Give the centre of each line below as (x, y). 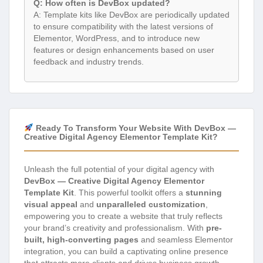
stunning (204, 193)
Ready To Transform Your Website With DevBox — (134, 128)
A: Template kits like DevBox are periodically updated (131, 14)
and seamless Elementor (186, 240)
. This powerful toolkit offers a (130, 193)
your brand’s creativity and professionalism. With (115, 228)
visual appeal (51, 205)
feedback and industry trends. (89, 61)
